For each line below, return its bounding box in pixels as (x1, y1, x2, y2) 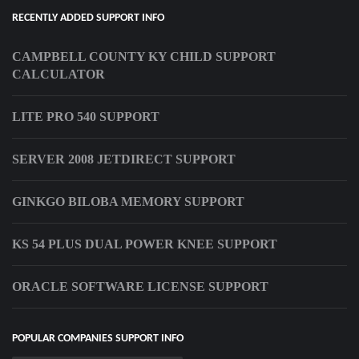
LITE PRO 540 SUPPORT (12, 110, 159, 124)
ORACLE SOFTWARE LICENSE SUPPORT (12, 280, 268, 294)
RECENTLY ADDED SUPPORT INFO (12, 12, 164, 25)
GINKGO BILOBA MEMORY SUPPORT (12, 195, 244, 209)
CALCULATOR (12, 67, 105, 82)
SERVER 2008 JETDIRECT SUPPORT (12, 152, 236, 167)
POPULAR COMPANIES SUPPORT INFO (12, 333, 184, 345)
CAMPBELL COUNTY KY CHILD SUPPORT (12, 50, 276, 64)
